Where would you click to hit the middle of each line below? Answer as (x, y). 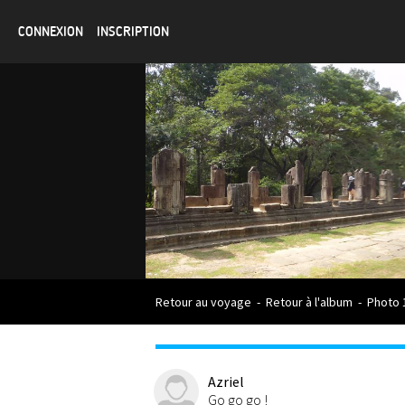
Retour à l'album (309, 302)
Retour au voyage (203, 302)
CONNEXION (51, 32)
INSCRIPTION (133, 32)
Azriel (226, 382)
